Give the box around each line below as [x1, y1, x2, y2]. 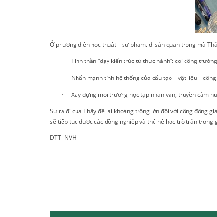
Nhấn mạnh [71, 74, 104, 82]
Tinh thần [71, 57, 98, 65]
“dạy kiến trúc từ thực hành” [97, 57, 172, 65]
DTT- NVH [49, 133, 77, 141]
